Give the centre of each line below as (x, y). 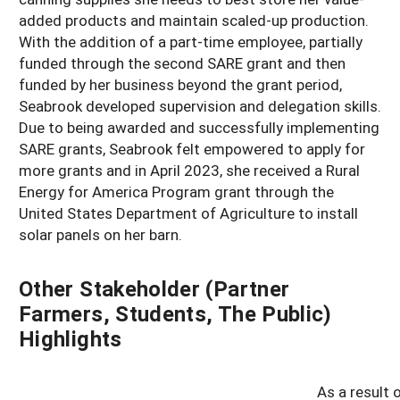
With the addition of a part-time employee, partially (191, 42)
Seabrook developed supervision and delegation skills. (200, 106)
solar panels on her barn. (100, 235)
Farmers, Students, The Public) (175, 313)
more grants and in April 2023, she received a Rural (189, 171)
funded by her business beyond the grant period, (180, 85)
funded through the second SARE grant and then (182, 63)
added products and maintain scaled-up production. (194, 21)
